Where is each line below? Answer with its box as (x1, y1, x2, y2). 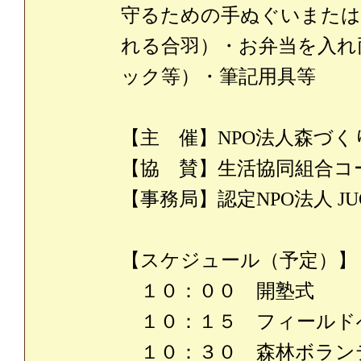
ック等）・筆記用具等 (121, 66, 316, 87)
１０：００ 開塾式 (121, 280, 314, 301)
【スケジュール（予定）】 (121, 250, 357, 271)
